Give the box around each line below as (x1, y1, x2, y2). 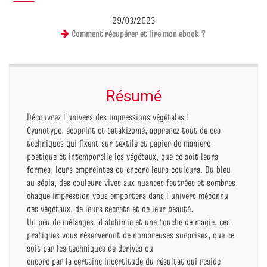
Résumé (105, 87, 162, 105)
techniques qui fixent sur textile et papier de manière (27, 136, 210, 150)
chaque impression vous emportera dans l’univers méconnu (27, 189, 228, 202)
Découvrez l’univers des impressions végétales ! (27, 110, 190, 123)
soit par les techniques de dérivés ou (27, 241, 153, 254)
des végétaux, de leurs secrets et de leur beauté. (27, 202, 193, 215)
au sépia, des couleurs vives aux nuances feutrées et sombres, (27, 176, 238, 189)
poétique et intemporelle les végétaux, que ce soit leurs (27, 150, 218, 163)
